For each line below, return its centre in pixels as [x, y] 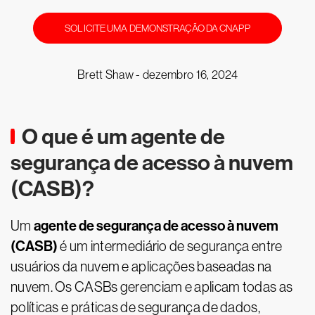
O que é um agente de [123, 137]
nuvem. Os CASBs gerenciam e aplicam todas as [152, 287]
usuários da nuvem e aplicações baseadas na [141, 266]
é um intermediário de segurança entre [170, 246]
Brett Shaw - [110, 75]
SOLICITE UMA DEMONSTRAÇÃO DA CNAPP [157, 28]
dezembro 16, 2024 [190, 75]
